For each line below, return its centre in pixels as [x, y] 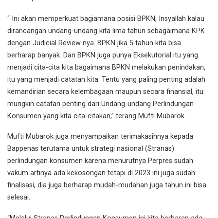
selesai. [19, 198]
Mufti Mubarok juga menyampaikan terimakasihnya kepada [100, 137]
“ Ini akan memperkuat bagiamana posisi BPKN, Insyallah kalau [106, 18]
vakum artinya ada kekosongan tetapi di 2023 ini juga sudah [101, 173]
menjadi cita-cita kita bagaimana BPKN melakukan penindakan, [106, 67]
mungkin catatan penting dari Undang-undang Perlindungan [100, 104]
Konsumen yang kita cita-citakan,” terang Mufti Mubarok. [97, 116]
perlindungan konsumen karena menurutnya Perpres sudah [100, 161]
